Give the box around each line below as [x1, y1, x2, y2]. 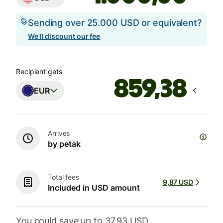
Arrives [48, 129, 70, 138]
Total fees [48, 173, 80, 182]
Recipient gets [16, 67, 62, 76]
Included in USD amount [48, 183, 140, 193]
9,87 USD [162, 178, 193, 187]
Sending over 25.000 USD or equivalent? [28, 17, 202, 28]
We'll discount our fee [28, 32, 101, 41]
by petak [48, 139, 81, 149]
